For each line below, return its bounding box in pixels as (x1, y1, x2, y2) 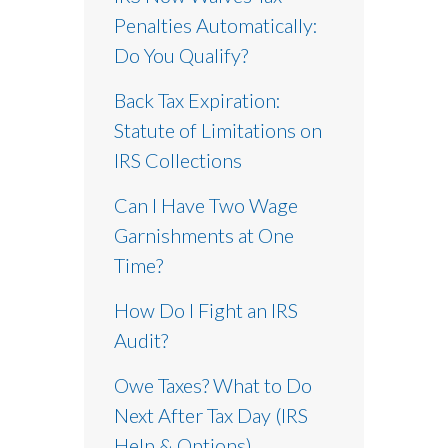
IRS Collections (114, 148, 242, 173)
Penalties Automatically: (114, 13, 318, 38)
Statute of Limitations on (114, 118, 322, 143)
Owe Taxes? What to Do (114, 373, 312, 398)
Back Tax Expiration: (114, 88, 281, 113)
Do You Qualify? (114, 43, 248, 68)
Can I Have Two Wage (114, 193, 298, 218)
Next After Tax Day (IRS (114, 403, 308, 428)
